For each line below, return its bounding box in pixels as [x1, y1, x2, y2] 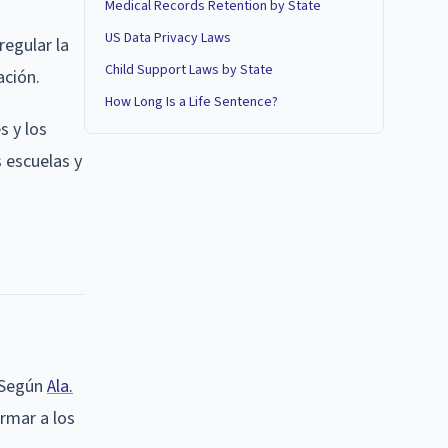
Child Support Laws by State [105, 60, 273, 80]
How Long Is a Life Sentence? [105, 92, 278, 112]
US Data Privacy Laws [105, 28, 231, 48]
